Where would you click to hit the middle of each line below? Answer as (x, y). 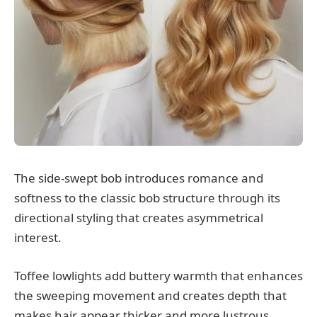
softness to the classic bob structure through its (147, 197)
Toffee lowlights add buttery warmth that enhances (158, 275)
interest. (38, 237)
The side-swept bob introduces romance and (139, 178)
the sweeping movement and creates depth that (150, 295)
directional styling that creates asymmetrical (139, 217)
